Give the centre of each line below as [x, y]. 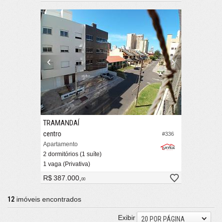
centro [52, 134]
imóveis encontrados [48, 199]
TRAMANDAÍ [61, 123]
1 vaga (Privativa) [67, 164]
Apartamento [60, 144]
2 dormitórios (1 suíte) [72, 154]
